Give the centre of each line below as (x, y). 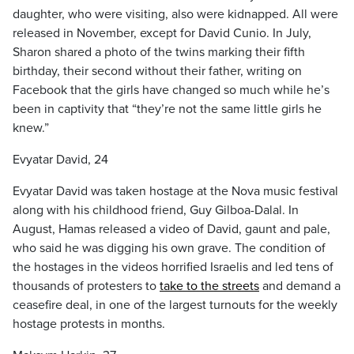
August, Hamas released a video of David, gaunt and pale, (171, 229)
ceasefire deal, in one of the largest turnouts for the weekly (175, 305)
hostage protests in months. (89, 324)
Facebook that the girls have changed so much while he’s (171, 90)
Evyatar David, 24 (60, 160)
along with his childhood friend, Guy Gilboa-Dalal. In (156, 210)
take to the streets (209, 286)
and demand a (300, 286)
